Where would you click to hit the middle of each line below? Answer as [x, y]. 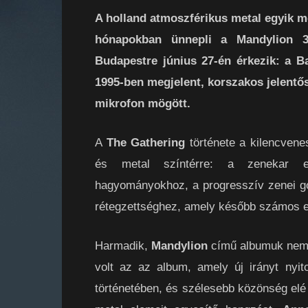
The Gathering [146, 143]
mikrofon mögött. [143, 103]
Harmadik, [123, 246]
